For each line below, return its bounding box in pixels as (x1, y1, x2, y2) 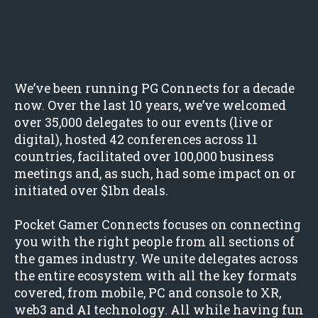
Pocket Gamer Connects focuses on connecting (14, 216, 301, 233)
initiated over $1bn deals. (14, 182, 168, 199)
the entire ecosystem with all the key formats (14, 268, 297, 284)
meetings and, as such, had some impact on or (14, 165, 296, 182)
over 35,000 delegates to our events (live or (14, 114, 273, 131)
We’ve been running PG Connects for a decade (14, 80, 295, 97)
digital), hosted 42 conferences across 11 (14, 131, 258, 148)
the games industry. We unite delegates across (14, 251, 298, 267)
